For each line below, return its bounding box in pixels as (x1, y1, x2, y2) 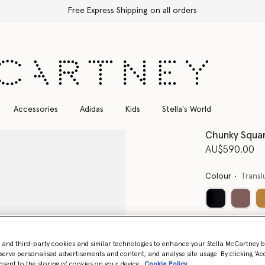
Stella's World (161, 105, 211, 114)
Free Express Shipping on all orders (68, 7, 197, 15)
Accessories (13, 105, 58, 114)
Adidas (79, 105, 104, 114)
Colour (205, 172, 232, 180)
